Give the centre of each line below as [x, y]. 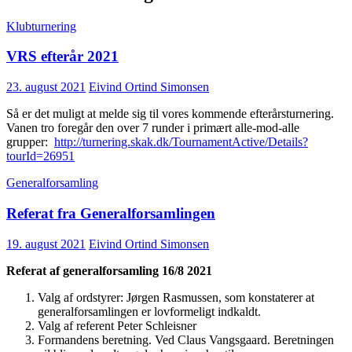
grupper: [30, 142]
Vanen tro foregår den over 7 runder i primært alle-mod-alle [153, 128]
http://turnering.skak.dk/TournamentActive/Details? [181, 142]
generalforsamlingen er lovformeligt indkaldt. [149, 311]
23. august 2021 [46, 87]
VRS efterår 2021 [62, 57]
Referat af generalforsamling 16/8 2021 [109, 270]
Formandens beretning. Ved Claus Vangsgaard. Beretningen [186, 339]
